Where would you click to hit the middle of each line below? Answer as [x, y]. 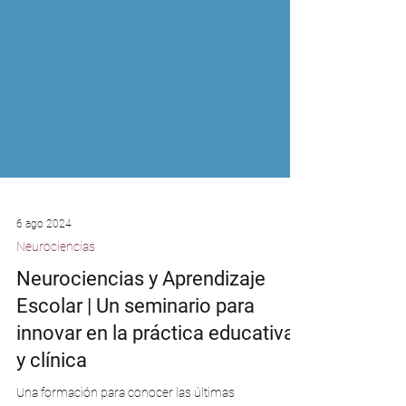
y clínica [52, 393]
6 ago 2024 [44, 256]
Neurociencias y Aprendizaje [141, 311]
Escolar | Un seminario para [135, 338]
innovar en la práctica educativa [155, 366]
